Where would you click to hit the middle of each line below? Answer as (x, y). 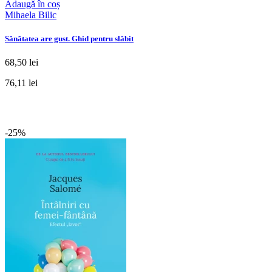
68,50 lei (22, 62)
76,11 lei (21, 83)
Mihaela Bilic (31, 15)
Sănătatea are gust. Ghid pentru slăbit (69, 38)
